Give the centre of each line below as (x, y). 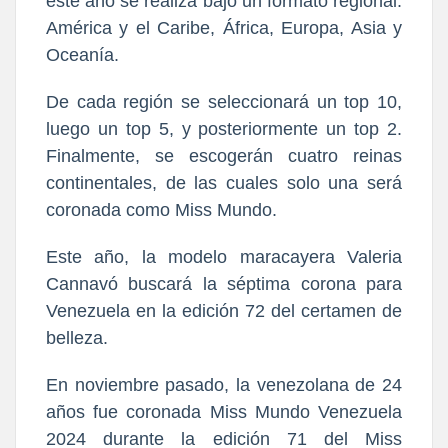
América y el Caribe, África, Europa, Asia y (224, 27)
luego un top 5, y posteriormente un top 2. (224, 128)
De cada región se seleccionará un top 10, (224, 101)
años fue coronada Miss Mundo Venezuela (224, 411)
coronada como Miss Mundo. (161, 209)
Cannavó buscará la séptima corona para (224, 283)
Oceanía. (82, 54)
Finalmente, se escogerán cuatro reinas (224, 155)
